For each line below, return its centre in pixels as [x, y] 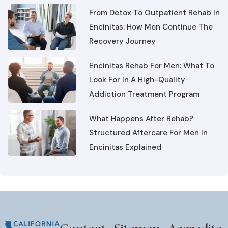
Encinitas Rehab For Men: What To [152, 50]
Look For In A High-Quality [137, 64]
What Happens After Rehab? [141, 103]
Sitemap [137, 212]
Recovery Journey [122, 25]
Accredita [195, 212]
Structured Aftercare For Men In [148, 117]
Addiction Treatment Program [144, 78]
